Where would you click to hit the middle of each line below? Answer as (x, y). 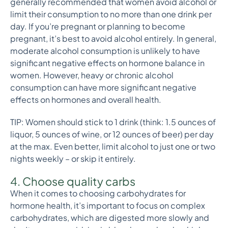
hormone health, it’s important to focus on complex (108, 205)
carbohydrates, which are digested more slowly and (110, 218)
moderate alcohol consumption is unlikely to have (105, 51)
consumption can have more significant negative (103, 87)
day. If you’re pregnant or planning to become (98, 26)
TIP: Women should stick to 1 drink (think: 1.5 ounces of (113, 122)
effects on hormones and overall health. (86, 99)
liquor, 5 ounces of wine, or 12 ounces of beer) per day (112, 134)
